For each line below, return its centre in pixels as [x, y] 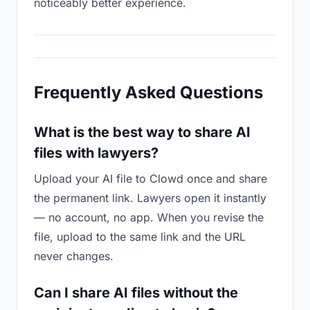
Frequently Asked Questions [148, 92]
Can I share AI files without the [136, 293]
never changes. [74, 256]
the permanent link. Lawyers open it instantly [150, 198]
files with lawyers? [96, 153]
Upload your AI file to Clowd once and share [151, 179]
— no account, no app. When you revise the [149, 217]
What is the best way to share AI [142, 132]
